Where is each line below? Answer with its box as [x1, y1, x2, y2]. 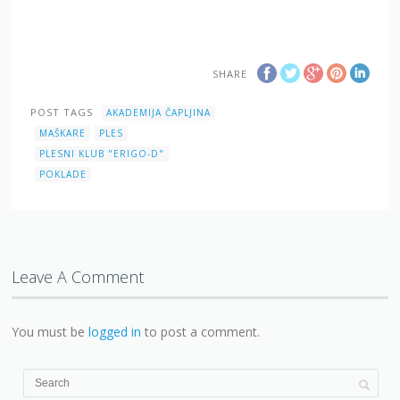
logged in [88, 322, 142, 340]
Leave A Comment [12, 265, 145, 287]
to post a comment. [141, 322, 261, 340]
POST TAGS [30, 105, 94, 120]
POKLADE [39, 167, 87, 180]
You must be [12, 322, 89, 340]
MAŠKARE [39, 126, 87, 139]
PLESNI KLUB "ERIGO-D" [39, 146, 165, 160]
